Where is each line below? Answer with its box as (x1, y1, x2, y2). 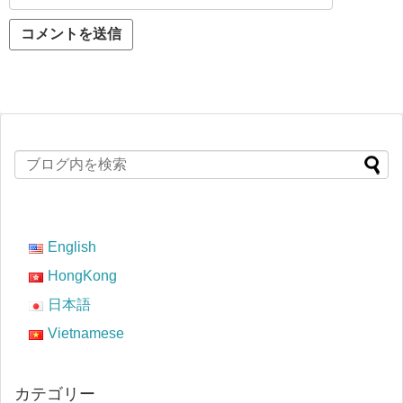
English (47, 239, 96, 255)
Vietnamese (47, 326, 124, 342)
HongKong (47, 268, 117, 284)
